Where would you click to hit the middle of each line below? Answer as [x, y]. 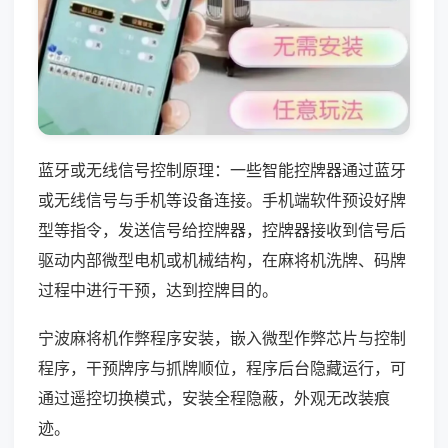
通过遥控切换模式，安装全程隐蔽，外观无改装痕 [214, 397]
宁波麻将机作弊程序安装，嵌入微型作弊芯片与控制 [222, 337]
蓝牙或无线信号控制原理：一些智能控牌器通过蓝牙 [222, 169]
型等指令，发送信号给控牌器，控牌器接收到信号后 [222, 229]
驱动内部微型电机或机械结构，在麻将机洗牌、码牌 [222, 259]
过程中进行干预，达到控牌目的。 [158, 289]
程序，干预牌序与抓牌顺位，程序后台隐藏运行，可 [222, 367]
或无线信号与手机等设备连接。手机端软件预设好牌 [222, 199]
